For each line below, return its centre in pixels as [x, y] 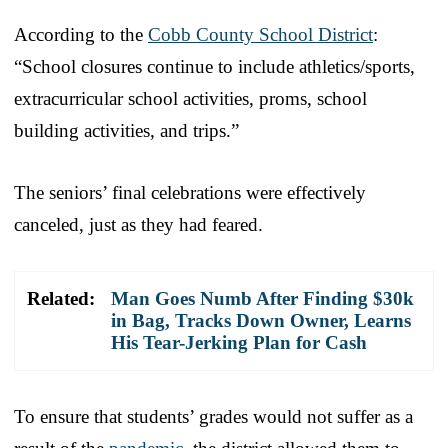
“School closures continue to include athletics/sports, [214, 66]
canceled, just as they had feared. [138, 224]
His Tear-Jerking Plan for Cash [239, 342]
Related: [61, 298]
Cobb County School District [260, 34]
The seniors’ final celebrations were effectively [190, 192]
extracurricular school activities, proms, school [190, 98]
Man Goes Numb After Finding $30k [262, 298]
